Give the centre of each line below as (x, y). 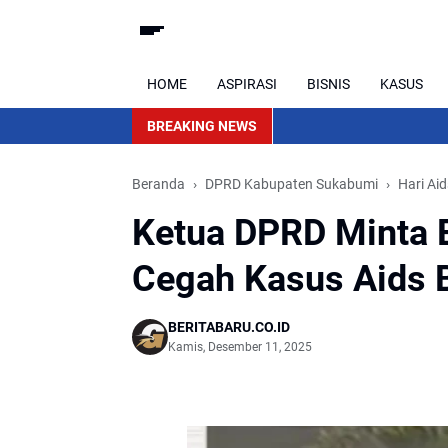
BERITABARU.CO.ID (229, 327)
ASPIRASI (247, 83)
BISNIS (328, 83)
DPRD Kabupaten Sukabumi (291, 184)
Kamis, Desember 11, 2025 (240, 347)
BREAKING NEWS (202, 125)
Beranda (158, 184)
